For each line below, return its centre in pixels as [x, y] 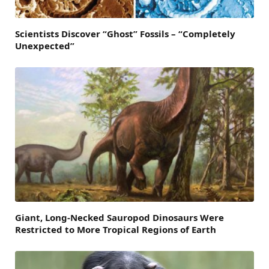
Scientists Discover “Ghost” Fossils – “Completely [125, 34]
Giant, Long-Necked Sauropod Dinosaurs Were [119, 217]
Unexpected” [45, 46]
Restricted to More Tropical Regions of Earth [116, 229]
